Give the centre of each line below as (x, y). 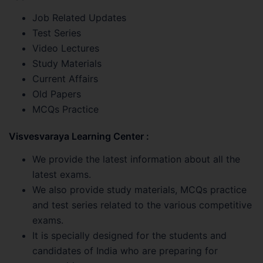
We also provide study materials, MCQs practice (139, 190)
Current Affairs (65, 79)
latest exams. (62, 175)
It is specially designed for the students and (129, 236)
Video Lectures (66, 48)
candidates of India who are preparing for (125, 251)
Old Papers (57, 94)
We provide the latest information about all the (136, 159)
